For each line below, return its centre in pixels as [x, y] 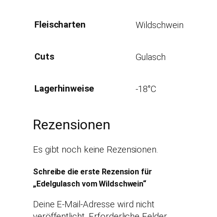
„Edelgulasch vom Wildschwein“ [90, 184]
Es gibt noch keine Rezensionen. [96, 150]
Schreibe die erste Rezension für [93, 171]
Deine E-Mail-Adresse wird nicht [94, 204]
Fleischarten [60, 25]
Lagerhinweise [64, 89]
